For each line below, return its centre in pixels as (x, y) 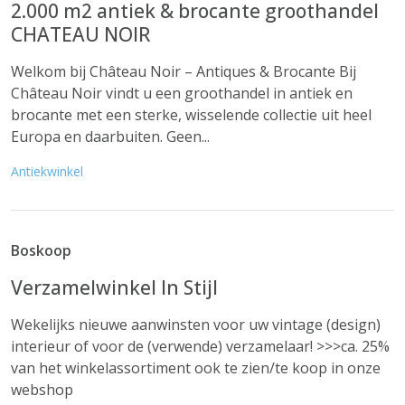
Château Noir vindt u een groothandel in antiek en (182, 93)
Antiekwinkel (47, 171)
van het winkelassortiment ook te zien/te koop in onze (196, 368)
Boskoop (41, 250)
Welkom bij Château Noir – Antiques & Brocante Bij (184, 71)
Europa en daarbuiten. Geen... (110, 137)
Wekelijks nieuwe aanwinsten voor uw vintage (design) (196, 325)
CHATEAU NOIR (80, 34)
